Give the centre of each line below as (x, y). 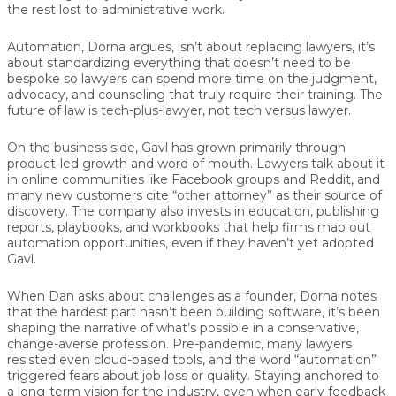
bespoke (34, 79)
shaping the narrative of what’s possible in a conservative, (183, 328)
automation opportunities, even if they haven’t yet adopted (190, 244)
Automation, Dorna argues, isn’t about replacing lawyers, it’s (191, 47)
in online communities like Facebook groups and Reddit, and (194, 180)
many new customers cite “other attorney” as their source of (194, 196)
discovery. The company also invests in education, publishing (193, 212)
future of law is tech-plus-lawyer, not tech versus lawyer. (179, 111)
